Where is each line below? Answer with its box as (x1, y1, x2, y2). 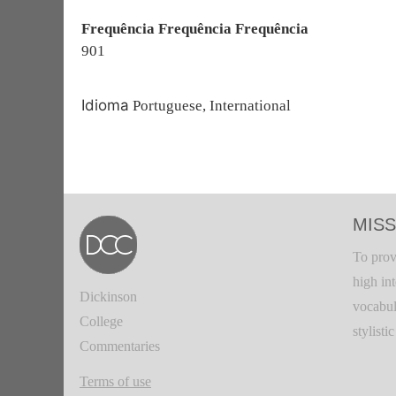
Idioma (81, 96, 129, 114)
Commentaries (80, 339, 160, 354)
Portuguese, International (129, 97, 291, 114)
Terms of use (80, 374, 151, 389)
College (80, 314, 123, 329)
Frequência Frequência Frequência (81, 20, 308, 37)
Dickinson (80, 289, 137, 304)
